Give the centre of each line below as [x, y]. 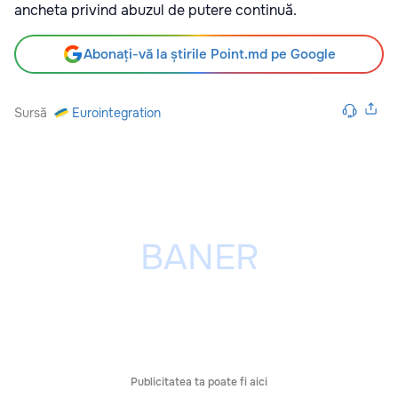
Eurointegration [116, 113]
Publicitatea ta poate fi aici [199, 382]
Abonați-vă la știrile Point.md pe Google [210, 55]
